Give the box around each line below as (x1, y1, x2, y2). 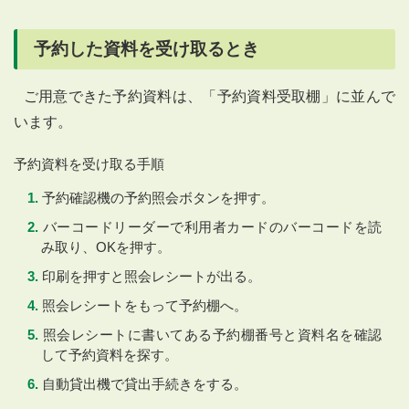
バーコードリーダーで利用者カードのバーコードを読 (42, 219, 382, 236)
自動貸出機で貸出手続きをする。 (42, 376, 247, 393)
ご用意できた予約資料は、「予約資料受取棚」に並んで (23, 89, 396, 105)
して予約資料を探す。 (41, 347, 178, 363)
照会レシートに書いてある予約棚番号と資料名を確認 (42, 327, 382, 343)
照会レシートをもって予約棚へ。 (42, 298, 247, 314)
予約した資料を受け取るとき (34, 39, 259, 59)
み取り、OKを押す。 (41, 239, 171, 256)
